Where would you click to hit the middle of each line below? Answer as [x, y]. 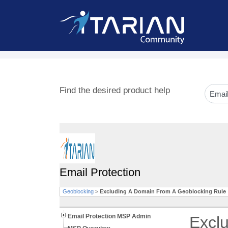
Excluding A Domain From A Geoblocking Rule [163, 191]
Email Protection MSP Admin [109, 216]
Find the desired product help [115, 90]
